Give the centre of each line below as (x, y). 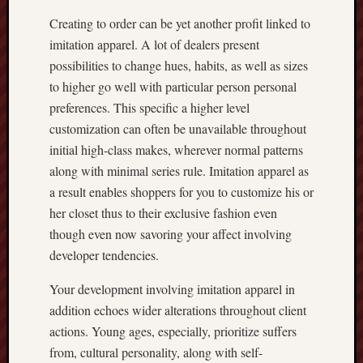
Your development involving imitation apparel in (172, 289)
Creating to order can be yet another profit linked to (180, 23)
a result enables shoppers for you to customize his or (181, 192)
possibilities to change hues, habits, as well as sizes (179, 65)
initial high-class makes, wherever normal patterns (176, 149)
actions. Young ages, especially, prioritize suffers (173, 331)
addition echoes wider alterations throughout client (178, 310)
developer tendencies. (104, 255)
